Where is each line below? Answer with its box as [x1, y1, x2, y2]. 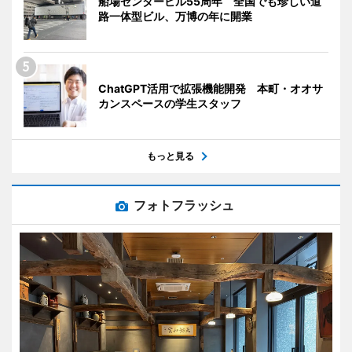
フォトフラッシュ [134, 196, 234, 213]
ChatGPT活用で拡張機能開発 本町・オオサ [98, 81, 323, 95]
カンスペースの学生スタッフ [98, 96, 241, 110]
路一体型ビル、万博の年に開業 [98, 9, 252, 23]
